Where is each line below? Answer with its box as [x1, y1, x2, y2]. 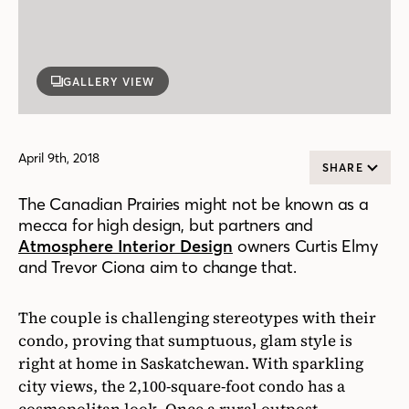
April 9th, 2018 [18, 150, 100, 166]
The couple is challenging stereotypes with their [18, 307, 376, 329]
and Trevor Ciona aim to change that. [18, 257, 297, 278]
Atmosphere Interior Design [18, 236, 233, 257]
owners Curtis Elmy [233, 236, 378, 257]
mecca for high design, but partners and [18, 215, 313, 236]
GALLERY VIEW [63, 74, 154, 89]
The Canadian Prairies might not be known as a [18, 194, 369, 215]
